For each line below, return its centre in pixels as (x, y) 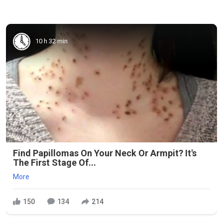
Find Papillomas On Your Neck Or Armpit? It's (105, 153)
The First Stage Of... (55, 163)
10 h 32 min (52, 41)
